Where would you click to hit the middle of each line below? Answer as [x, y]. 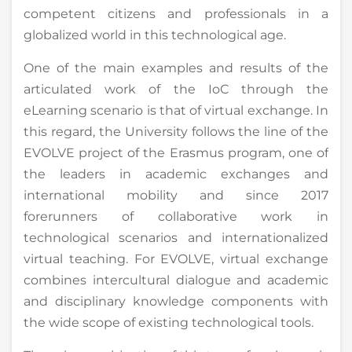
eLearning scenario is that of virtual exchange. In [176, 110]
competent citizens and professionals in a [176, 13]
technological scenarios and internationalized [176, 237]
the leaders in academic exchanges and [176, 174]
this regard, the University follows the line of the [176, 131]
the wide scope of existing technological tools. [169, 322]
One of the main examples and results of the [176, 68]
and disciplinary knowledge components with [176, 301]
